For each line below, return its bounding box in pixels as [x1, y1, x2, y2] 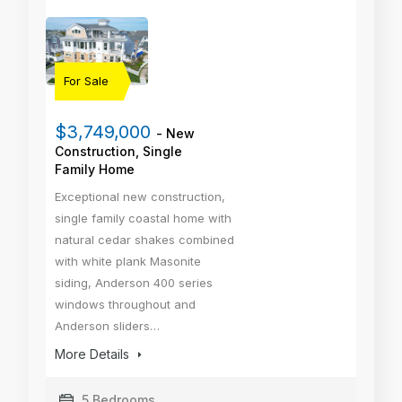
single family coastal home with [55, 211, 232, 226]
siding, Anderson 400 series [55, 275, 213, 291]
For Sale [64, 74, 109, 89]
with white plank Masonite [55, 254, 201, 269]
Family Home [55, 162, 135, 178]
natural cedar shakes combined [55, 232, 234, 248]
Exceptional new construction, [55, 189, 225, 205]
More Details [55, 346, 133, 363]
